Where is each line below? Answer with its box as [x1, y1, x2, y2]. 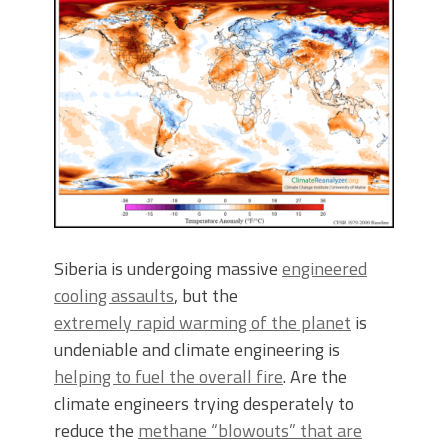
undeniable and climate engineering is [54, 336, 340, 364]
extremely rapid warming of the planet [54, 309, 351, 337]
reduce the [54, 417, 138, 445]
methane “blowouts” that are [138, 417, 362, 445]
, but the [174, 282, 238, 310]
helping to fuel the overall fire [54, 363, 283, 391]
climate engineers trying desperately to [54, 390, 354, 418]
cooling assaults [54, 282, 174, 310]
